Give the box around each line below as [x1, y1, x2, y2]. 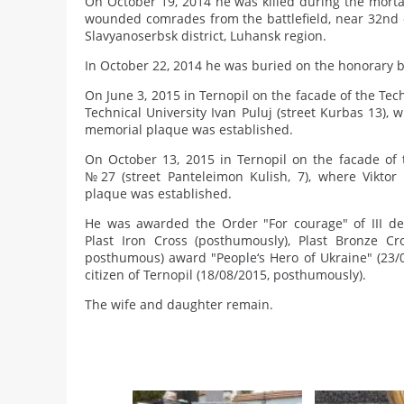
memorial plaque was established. [85, 121, 293, 138]
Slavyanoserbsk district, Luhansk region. [85, 27, 326, 44]
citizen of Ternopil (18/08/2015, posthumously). [85, 266, 366, 283]
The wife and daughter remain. [85, 296, 273, 313]
